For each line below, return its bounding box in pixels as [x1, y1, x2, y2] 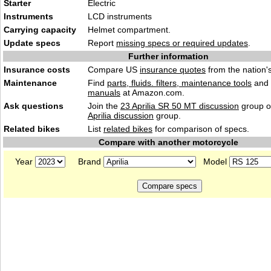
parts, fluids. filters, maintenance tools [107, 78, 252, 88]
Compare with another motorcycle [98, 137, 238, 147]
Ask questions [4, 101, 64, 111]
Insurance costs [4, 65, 70, 74]
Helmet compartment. [88, 25, 171, 34]
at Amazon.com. [120, 88, 184, 97]
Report [88, 38, 116, 48]
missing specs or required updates [116, 38, 248, 48]
